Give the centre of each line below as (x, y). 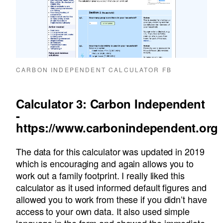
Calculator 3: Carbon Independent (111, 104)
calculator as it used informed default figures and (111, 187)
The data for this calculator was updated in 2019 (110, 152)
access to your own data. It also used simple (103, 211)
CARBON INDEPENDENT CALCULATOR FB (94, 70)
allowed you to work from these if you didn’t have (111, 199)
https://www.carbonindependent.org (117, 128)
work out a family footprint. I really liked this (100, 175)
